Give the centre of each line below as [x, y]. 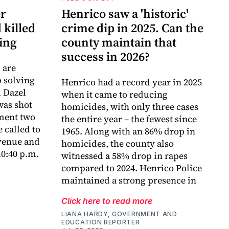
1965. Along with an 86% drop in [128, 131]
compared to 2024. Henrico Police [132, 168]
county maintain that [119, 42]
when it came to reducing [114, 95]
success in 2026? [106, 57]
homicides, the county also [118, 144]
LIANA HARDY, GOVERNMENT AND [119, 214]
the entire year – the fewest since [129, 119]
